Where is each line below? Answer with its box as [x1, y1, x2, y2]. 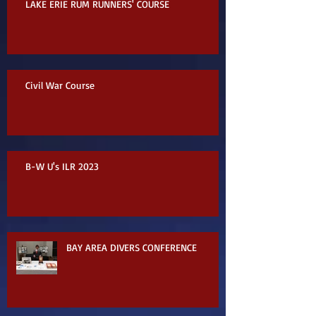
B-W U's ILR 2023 [25, 159, 99, 172]
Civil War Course [25, 78, 95, 91]
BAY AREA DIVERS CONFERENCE [66, 241, 197, 253]
